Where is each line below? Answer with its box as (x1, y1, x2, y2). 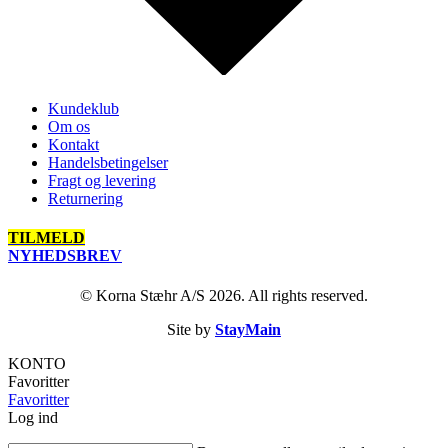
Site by (167, 320, 215, 338)
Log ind (8, 408, 58, 426)
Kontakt (48, 136, 99, 154)
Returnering (48, 190, 123, 208)
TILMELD (8, 229, 85, 247)
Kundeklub (48, 100, 119, 118)
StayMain (215, 320, 281, 338)
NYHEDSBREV (8, 247, 122, 265)
